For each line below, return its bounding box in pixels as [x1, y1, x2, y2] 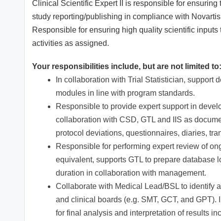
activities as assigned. [32, 39, 109, 48]
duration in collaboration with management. [56, 169, 206, 178]
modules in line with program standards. [56, 89, 195, 98]
